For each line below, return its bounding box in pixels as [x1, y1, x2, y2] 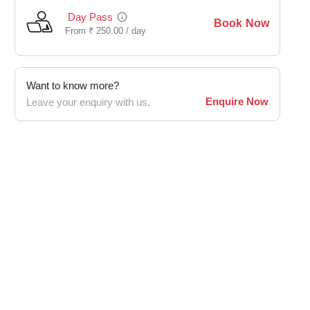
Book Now [213, 16, 269, 30]
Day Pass [68, 10, 113, 24]
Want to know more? [26, 79, 119, 93]
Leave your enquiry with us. [26, 95, 150, 109]
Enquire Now [206, 95, 268, 109]
